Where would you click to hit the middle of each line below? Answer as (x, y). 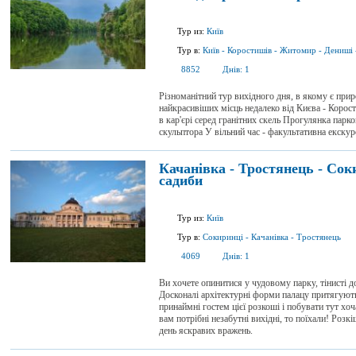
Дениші (339, 50)
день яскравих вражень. (208, 331)
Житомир (298, 50)
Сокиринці (223, 237)
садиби (181, 180)
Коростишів (250, 50)
